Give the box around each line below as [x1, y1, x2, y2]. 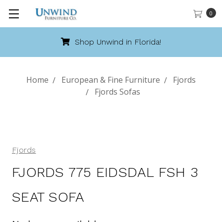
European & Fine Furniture [61, 74, 160, 85]
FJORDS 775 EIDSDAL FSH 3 [12, 164, 198, 180]
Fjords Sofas [95, 86, 140, 97]
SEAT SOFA [12, 189, 85, 205]
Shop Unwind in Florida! [72, 37, 161, 47]
